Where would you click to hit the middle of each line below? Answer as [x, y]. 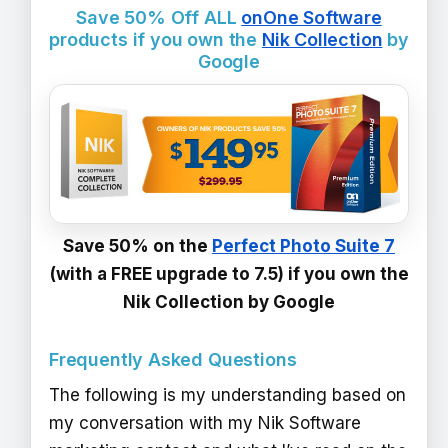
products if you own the [155, 39]
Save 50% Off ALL [159, 17]
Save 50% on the [137, 246]
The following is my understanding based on [227, 395]
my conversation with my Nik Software [205, 423]
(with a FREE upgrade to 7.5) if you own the [229, 274]
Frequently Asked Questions [173, 359]
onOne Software [311, 17]
